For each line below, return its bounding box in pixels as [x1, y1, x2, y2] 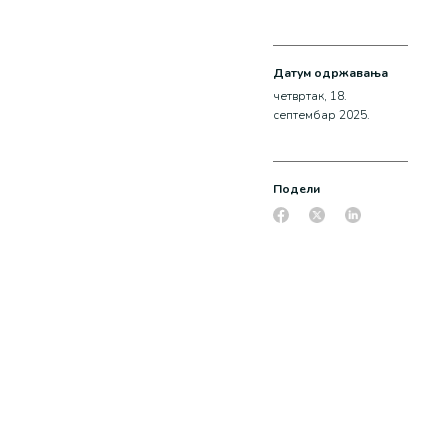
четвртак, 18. [272, 88, 347, 104]
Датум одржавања [272, 65, 388, 81]
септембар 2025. [272, 107, 370, 123]
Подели [272, 181, 320, 197]
